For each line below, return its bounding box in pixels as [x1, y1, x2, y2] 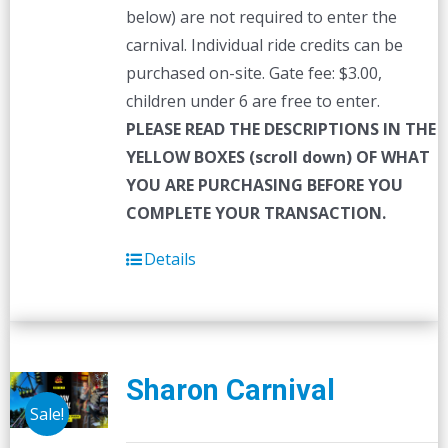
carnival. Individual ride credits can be [125, 34, 403, 56]
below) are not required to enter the [125, 6, 397, 28]
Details [143, 248, 196, 270]
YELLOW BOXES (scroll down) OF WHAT [125, 146, 430, 168]
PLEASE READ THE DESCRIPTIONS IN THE [125, 118, 436, 140]
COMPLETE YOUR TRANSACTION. [125, 202, 386, 224]
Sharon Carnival [125, 373, 335, 407]
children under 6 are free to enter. [125, 90, 380, 112]
